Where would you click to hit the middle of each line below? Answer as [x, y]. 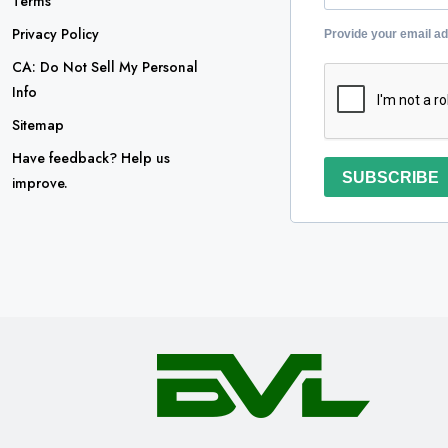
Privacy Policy [55, 34]
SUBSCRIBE [390, 177]
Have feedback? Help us [91, 158]
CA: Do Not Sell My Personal [105, 67]
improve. [40, 183]
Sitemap [38, 125]
